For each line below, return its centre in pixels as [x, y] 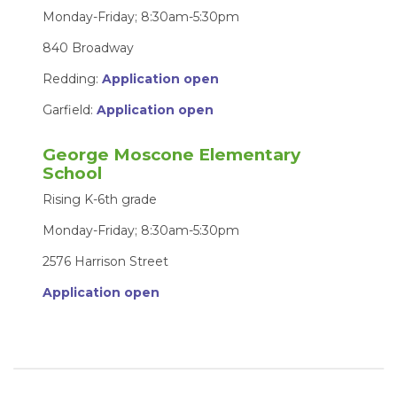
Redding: [73, 78]
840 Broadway [89, 47]
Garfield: [70, 109]
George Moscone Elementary [172, 154]
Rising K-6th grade [100, 200]
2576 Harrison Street [106, 262]
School [75, 173]
